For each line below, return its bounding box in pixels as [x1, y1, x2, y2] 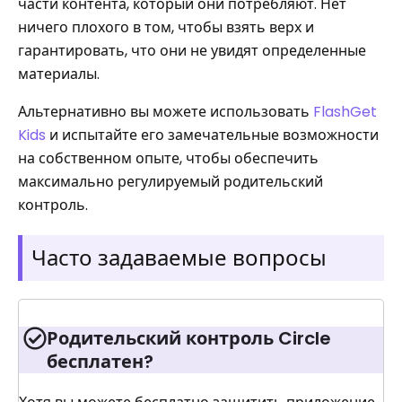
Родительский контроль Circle [47, 326, 331, 351]
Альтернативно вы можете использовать [18, 101, 313, 122]
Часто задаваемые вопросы [31, 243, 327, 273]
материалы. [18, 64, 100, 84]
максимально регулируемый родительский [18, 171, 323, 192]
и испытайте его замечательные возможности [46, 125, 379, 145]
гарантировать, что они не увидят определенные [18, 40, 366, 61]
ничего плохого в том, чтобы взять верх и [18, 17, 314, 38]
